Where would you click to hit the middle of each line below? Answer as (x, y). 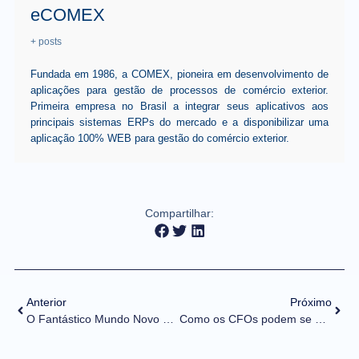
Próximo (311, 302)
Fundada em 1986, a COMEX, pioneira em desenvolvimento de (179, 74)
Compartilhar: (179, 213)
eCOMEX (67, 14)
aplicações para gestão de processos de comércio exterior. (179, 90)
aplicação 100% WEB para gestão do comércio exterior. (159, 138)
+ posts (46, 41)
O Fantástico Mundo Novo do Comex (168, 319)
